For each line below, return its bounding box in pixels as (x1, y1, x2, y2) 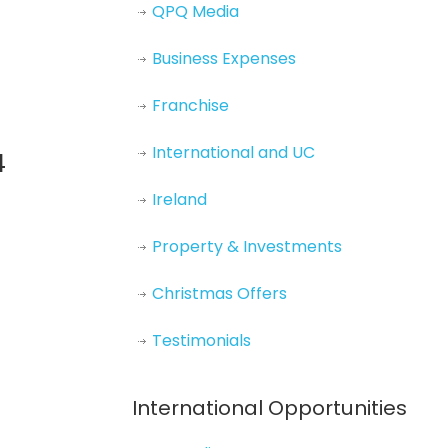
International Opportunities (132, 394, 407, 422)
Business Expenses (152, 47, 296, 70)
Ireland (152, 188, 207, 211)
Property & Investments (152, 235, 342, 258)
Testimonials (152, 329, 251, 352)
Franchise (152, 94, 229, 117)
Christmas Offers (152, 282, 287, 305)
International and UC (152, 141, 315, 164)
